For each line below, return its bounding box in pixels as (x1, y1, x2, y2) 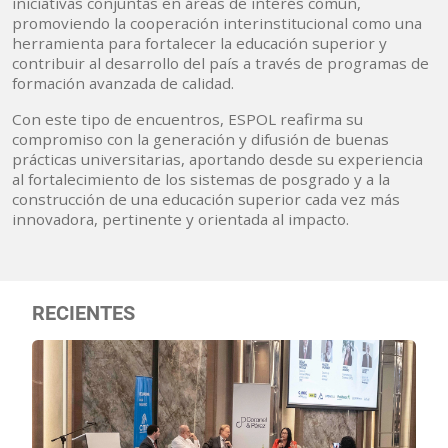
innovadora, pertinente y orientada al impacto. (12, 208, 349, 229)
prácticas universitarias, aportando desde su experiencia (12, 148, 423, 169)
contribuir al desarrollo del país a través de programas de (12, 52, 429, 73)
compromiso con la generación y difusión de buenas (12, 128, 389, 149)
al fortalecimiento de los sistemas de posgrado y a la (12, 168, 390, 189)
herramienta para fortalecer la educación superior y (12, 32, 387, 53)
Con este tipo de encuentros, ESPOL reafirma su (12, 108, 363, 129)
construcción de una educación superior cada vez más (12, 188, 400, 209)
